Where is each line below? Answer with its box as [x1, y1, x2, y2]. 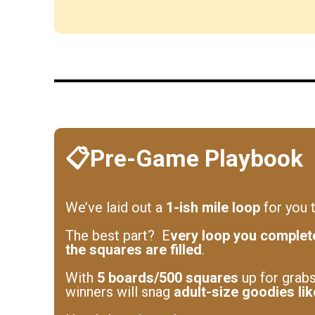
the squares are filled [65, 241, 202, 258]
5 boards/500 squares [97, 269, 238, 286]
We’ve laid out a [65, 199, 166, 216]
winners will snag [65, 283, 174, 300]
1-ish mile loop [166, 199, 260, 216]
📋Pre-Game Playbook [65, 145, 303, 172]
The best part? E [65, 227, 170, 244]
